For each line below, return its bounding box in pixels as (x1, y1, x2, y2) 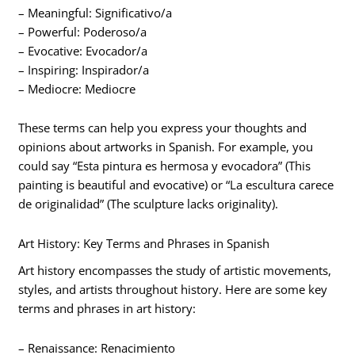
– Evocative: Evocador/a (18, 42, 148, 59)
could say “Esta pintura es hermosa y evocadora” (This (18, 158, 311, 174)
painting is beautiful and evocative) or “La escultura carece (18, 177, 334, 193)
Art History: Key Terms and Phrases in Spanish (18, 235, 270, 251)
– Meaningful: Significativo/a (18, 4, 173, 21)
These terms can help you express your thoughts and (18, 120, 307, 136)
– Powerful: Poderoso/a (18, 23, 147, 40)
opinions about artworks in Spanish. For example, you (18, 139, 314, 155)
